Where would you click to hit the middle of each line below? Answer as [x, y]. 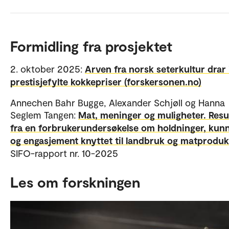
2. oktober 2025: [48, 68]
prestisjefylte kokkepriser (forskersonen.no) [106, 81]
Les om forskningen [75, 182]
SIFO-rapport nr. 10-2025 [64, 153]
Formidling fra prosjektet [91, 46]
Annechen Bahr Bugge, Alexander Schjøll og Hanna [118, 102]
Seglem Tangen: [44, 114]
